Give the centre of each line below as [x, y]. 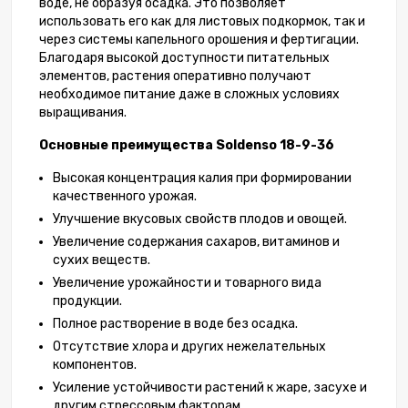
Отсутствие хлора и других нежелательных [189, 347]
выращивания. [83, 113]
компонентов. [95, 365]
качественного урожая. [125, 197]
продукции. [87, 301]
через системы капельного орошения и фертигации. [199, 40]
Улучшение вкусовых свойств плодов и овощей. [200, 219]
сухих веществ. [102, 260]
